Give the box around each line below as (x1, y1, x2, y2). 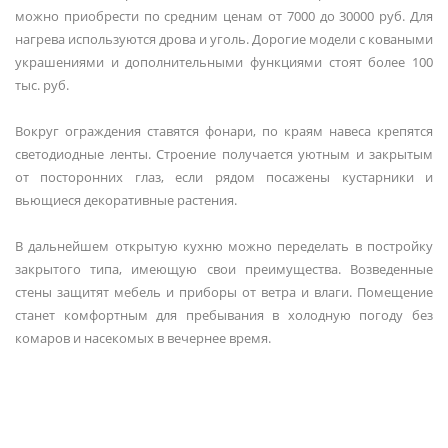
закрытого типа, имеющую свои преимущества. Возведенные (15, 260, 433, 278)
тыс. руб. (15, 76, 69, 94)
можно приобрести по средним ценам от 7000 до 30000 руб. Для (15, 7, 433, 25)
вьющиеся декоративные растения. (15, 191, 237, 209)
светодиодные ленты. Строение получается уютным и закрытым (15, 145, 433, 163)
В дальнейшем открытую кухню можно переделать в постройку (15, 237, 433, 255)
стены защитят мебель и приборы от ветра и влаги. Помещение (15, 283, 433, 301)
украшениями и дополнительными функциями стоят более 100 (15, 53, 433, 71)
